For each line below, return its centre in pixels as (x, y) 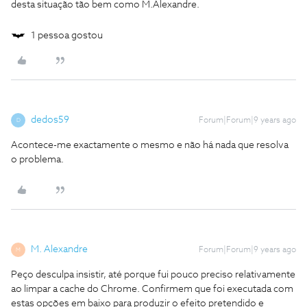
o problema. (37, 160)
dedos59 (50, 120)
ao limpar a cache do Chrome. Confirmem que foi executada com (152, 289)
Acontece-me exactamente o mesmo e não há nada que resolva (150, 145)
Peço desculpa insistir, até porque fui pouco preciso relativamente (153, 275)
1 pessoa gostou (67, 36)
